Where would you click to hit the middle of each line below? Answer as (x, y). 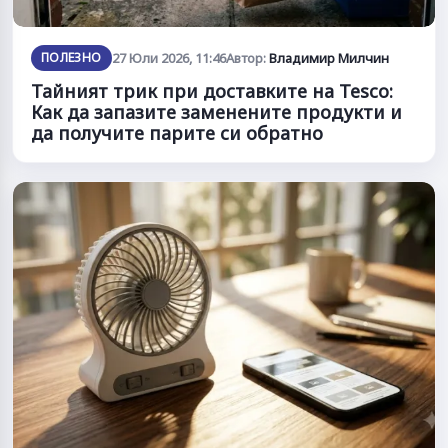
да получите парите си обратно (177, 133)
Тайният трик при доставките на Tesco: (212, 91)
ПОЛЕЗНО (71, 58)
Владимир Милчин (328, 58)
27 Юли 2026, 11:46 (168, 58)
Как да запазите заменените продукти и (216, 112)
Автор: (247, 58)
